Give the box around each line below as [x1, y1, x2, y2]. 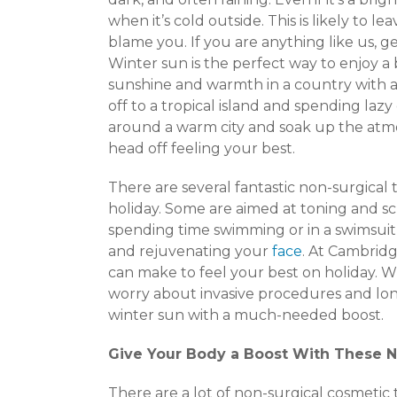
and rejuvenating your [108, 243, 272, 261]
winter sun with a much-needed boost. [108, 307, 384, 324]
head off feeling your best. [108, 140, 295, 158]
